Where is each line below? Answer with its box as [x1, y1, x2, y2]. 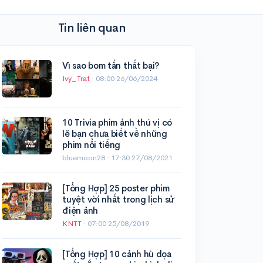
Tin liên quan [58, 21, 126, 36]
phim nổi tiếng [62, 139, 121, 151]
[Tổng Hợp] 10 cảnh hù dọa [62, 248, 171, 260]
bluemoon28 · [62, 153, 112, 163]
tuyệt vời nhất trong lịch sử [62, 194, 174, 205]
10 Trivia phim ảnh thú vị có [62, 117, 172, 129]
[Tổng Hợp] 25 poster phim [62, 183, 170, 194]
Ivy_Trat [62, 73, 92, 84]
